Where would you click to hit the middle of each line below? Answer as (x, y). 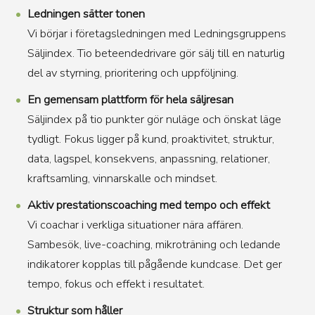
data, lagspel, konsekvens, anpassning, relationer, (148, 159)
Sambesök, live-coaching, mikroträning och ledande (154, 244)
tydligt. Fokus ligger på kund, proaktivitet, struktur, (150, 139)
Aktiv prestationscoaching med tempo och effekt (148, 205)
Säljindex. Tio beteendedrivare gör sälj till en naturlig (156, 53)
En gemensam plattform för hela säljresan (130, 99)
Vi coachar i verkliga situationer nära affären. (135, 225)
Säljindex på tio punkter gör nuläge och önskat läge (154, 119)
